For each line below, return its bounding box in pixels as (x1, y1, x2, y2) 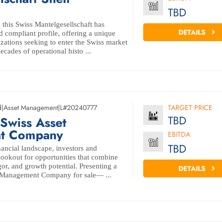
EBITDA (167, 129, 190, 139)
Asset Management (3, 103, 58, 112)
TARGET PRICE (167, 103, 213, 112)
